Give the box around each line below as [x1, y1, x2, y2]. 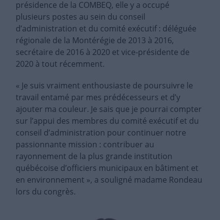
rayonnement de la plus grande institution [16, 151, 172, 162]
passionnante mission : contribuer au [16, 139, 154, 150]
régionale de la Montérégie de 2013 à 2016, [16, 35, 174, 46]
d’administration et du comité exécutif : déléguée [16, 23, 196, 34]
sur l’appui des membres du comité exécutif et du [16, 115, 199, 127]
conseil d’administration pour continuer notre [16, 127, 186, 138]
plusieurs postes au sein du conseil [16, 11, 145, 23]
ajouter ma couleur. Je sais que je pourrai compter [16, 104, 202, 115]
